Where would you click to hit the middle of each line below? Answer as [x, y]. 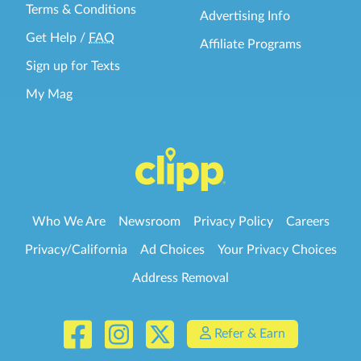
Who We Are [68, 221]
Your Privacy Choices [277, 249]
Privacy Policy [233, 221]
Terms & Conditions [81, 10]
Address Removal [180, 278]
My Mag [49, 95]
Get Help [51, 38]
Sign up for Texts [73, 66]
